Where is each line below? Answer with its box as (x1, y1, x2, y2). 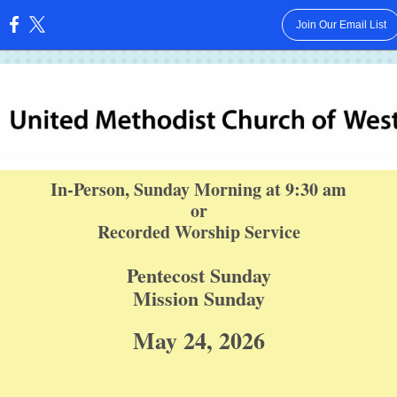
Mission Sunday (132, 284, 265, 313)
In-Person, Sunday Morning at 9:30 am (51, 176, 346, 202)
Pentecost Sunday (126, 261, 271, 290)
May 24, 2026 (132, 323, 265, 357)
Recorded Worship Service (97, 219, 300, 245)
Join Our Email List (295, 19, 386, 31)
